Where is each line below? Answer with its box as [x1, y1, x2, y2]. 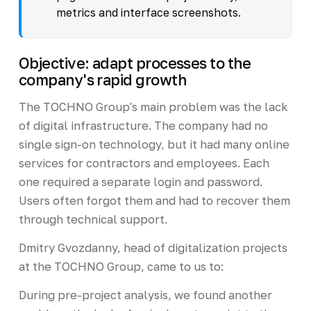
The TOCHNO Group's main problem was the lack [18, 99, 288, 114]
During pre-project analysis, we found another [18, 287, 272, 302]
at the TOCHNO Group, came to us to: [18, 259, 224, 274]
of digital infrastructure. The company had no [18, 118, 268, 133]
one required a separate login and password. [18, 174, 262, 189]
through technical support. [18, 212, 167, 226]
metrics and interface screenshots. [56, 5, 241, 19]
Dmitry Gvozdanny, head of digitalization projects [18, 240, 287, 255]
